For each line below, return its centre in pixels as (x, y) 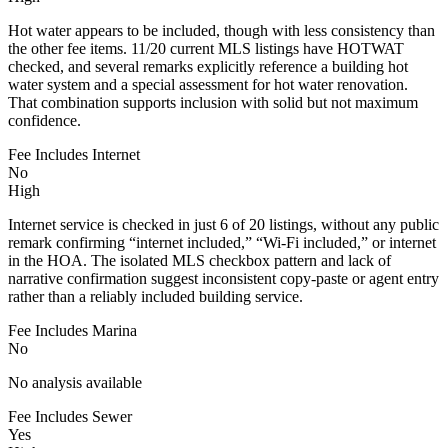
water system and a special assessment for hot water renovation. (208, 84)
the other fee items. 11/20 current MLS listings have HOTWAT (206, 48)
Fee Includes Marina (72, 330)
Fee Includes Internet (74, 154)
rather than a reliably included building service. (155, 296)
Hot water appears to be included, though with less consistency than (221, 30)
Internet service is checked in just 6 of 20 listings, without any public (223, 224)
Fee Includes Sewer (70, 416)
